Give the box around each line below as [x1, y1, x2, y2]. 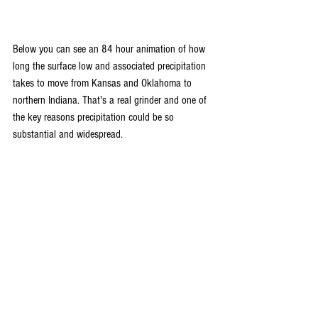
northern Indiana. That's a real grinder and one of [13, 94, 209, 107]
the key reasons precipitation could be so [13, 111, 177, 124]
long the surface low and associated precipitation [13, 60, 209, 73]
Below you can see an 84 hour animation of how [13, 43, 208, 56]
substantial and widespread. [13, 128, 126, 141]
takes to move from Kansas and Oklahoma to [13, 77, 194, 90]
